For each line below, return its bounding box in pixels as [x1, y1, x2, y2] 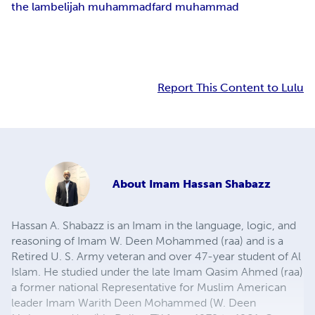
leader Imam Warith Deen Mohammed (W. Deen [11, 296, 256, 310]
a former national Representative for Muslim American [11, 281, 286, 295]
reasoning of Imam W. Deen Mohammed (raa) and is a [11, 234, 283, 248]
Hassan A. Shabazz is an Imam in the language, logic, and [11, 219, 296, 233]
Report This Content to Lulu [157, 81, 304, 95]
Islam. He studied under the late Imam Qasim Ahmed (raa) [11, 265, 303, 279]
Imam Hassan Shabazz [148, 177, 271, 191]
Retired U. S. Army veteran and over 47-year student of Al [11, 250, 301, 264]
